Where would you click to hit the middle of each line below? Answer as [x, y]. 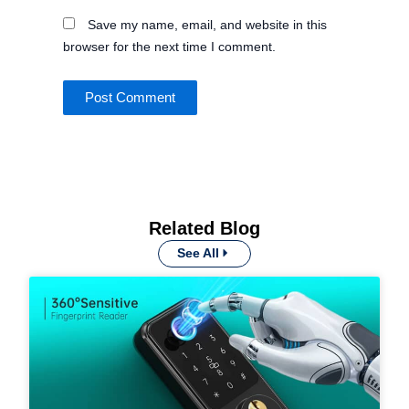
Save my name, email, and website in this [207, 24]
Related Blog [204, 229]
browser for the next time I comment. [169, 46]
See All [198, 253]
